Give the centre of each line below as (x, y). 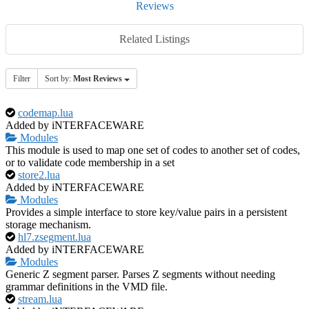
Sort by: (59, 79)
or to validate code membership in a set (90, 163)
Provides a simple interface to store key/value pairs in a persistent (146, 212)
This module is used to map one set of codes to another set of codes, (153, 150)
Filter (22, 79)
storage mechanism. (48, 225)
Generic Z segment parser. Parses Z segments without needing (140, 275)
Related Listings (154, 39)
